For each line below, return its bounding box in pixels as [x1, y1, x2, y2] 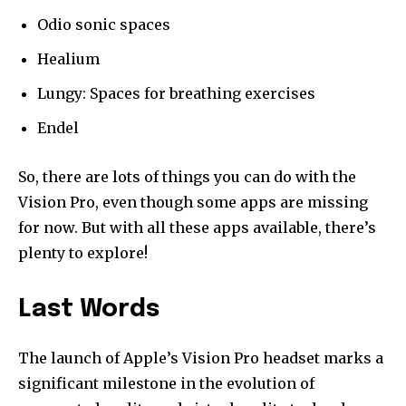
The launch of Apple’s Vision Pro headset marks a [18, 348, 383, 367]
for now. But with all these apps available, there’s [18, 217, 376, 237]
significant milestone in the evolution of [18, 373, 314, 392]
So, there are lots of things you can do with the [18, 167, 356, 186]
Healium [37, 49, 100, 68]
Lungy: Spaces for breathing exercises [37, 83, 315, 102]
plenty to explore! [18, 243, 148, 262]
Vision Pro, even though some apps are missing [18, 192, 368, 211]
